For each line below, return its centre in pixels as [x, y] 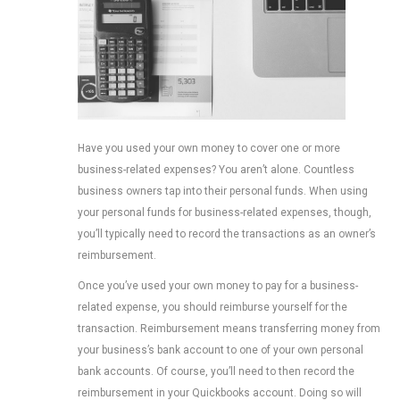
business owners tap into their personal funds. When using [223, 191]
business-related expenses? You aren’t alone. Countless [216, 169]
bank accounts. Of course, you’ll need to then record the [216, 371]
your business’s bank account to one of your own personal [221, 350]
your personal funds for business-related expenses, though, [225, 212]
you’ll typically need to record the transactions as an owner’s [227, 233]
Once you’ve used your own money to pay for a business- [218, 285]
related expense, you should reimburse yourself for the [212, 307]
